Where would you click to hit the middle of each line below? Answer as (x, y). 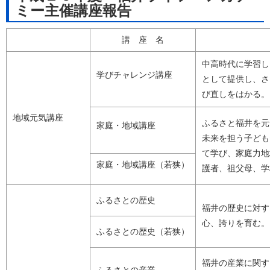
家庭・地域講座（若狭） (143, 165)
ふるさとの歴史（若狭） (143, 232)
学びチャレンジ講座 (134, 75)
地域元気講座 (38, 118)
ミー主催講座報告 (73, 11)
